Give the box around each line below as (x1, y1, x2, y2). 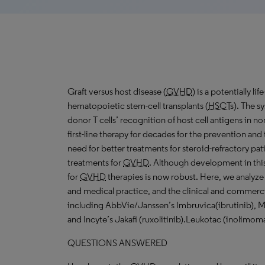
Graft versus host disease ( (67, 86, 166, 97)
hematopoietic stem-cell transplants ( (67, 100, 208, 111)
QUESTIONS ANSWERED (67, 237, 167, 248)
